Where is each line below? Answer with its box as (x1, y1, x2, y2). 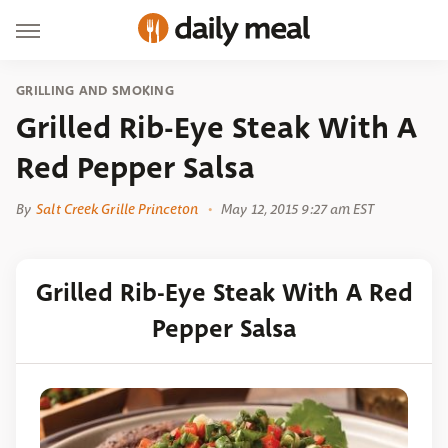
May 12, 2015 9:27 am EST (221, 200, 375, 218)
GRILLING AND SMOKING (16, 81, 174, 100)
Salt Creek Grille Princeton (36, 200, 198, 218)
